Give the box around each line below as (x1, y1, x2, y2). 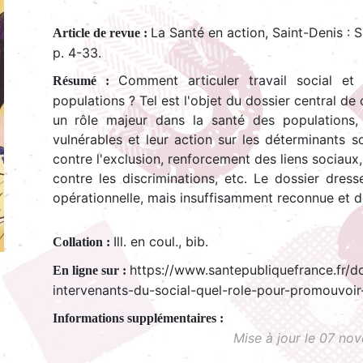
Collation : (52, 234, 113, 249)
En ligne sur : (52, 263, 130, 277)
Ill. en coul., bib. (113, 233, 208, 250)
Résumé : (52, 74, 118, 88)
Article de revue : (52, 26, 151, 41)
